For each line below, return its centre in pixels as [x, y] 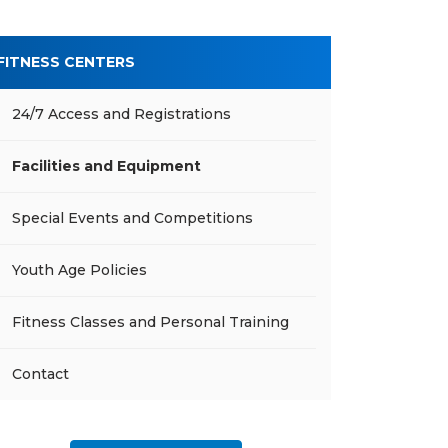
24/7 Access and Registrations [121, 114]
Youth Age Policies [79, 270]
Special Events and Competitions [132, 218]
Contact [40, 374]
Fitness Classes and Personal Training [150, 322]
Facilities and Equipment [106, 166]
